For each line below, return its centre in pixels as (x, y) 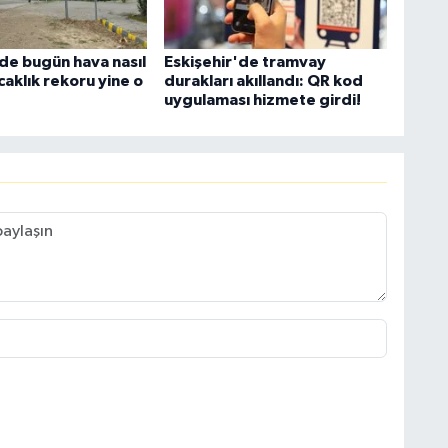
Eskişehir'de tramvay (244, 62)
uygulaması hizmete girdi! (262, 100)
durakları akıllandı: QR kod (263, 81)
